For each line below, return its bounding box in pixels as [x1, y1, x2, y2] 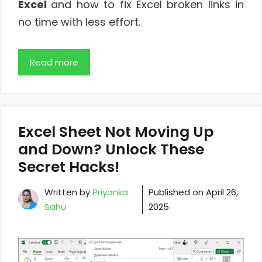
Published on [148, 185, 206, 198]
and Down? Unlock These [18, 139, 204, 160]
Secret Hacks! [18, 156, 119, 177]
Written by [44, 185, 92, 198]
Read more [30, 56, 78, 68]
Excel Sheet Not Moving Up [18, 121, 213, 142]
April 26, [205, 185, 238, 198]
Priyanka [92, 185, 128, 198]
